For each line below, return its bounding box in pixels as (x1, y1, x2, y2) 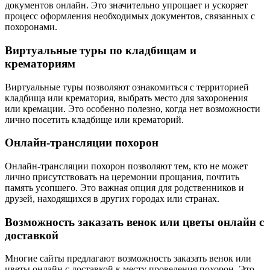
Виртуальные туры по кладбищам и (5, 43, 196, 57)
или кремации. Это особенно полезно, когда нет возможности (5, 103, 260, 114)
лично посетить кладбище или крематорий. (5, 114, 184, 125)
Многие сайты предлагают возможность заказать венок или (5, 253, 251, 264)
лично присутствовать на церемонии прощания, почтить (5, 171, 239, 182)
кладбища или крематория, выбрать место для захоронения (5, 92, 248, 103)
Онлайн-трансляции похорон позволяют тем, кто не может (5, 160, 248, 171)
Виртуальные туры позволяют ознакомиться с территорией (5, 81, 249, 92)
